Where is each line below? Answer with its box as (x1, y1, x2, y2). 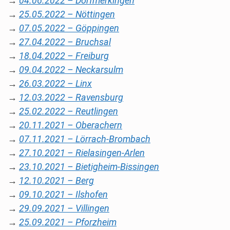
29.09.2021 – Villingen (19, 203, 109, 214)
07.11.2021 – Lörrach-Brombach (19, 133, 150, 144)
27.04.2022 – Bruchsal (19, 36, 111, 47)
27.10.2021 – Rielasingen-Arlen (19, 147, 145, 158)
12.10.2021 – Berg (19, 175, 94, 186)
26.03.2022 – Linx (19, 78, 92, 89)
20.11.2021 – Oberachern (19, 120, 122, 130)
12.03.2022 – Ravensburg (19, 92, 123, 103)
